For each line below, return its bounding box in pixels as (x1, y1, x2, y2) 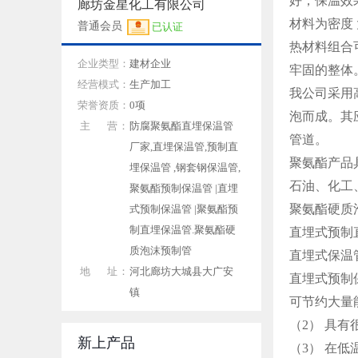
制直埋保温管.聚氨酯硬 (129, 224, 236, 236)
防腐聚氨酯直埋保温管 (129, 120, 233, 132)
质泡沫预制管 (129, 245, 192, 257)
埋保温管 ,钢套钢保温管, (129, 161, 241, 173)
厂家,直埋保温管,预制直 (129, 141, 238, 153)
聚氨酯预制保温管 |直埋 (129, 182, 238, 194)
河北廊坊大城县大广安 (129, 265, 233, 277)
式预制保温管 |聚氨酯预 (129, 203, 238, 215)
